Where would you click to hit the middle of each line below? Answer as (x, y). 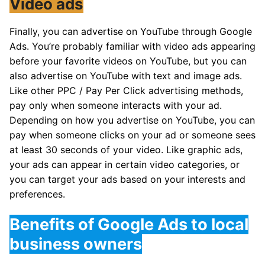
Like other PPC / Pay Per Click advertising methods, (126, 90)
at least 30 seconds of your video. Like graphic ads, (126, 149)
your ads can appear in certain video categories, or (125, 164)
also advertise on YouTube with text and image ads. (126, 75)
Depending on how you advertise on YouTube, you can (132, 120)
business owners (76, 244)
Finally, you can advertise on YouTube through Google (131, 31)
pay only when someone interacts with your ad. (116, 105)
